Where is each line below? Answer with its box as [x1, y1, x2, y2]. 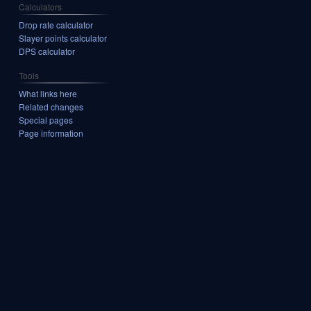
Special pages [19, 113, 74, 126]
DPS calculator [19, 45, 76, 58]
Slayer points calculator [19, 32, 108, 44]
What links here [19, 87, 78, 99]
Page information [19, 126, 84, 139]
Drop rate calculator [19, 19, 94, 31]
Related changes [19, 100, 84, 112]
